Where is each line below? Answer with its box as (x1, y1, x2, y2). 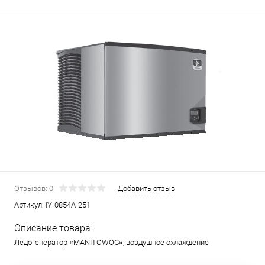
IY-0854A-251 (46, 201, 91, 209)
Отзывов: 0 (14, 184, 53, 193)
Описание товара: (14, 222, 92, 234)
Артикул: (14, 201, 46, 209)
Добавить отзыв (118, 184, 175, 193)
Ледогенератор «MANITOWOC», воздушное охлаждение (14, 238, 209, 247)
